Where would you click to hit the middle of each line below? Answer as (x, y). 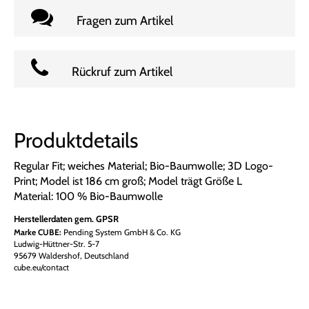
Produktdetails (76, 140)
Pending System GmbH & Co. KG (121, 232)
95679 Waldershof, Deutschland (71, 255)
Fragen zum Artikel (125, 20)
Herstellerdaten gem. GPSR (66, 218)
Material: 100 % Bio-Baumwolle (88, 196)
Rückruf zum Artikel (122, 71)
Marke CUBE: (38, 232)
